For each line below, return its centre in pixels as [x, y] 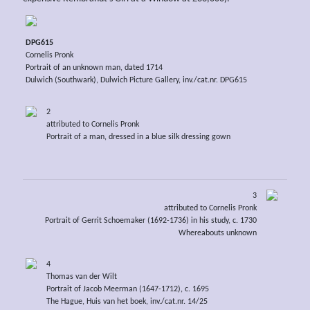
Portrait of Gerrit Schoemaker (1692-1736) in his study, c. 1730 [151, 220]
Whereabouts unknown [218, 233]
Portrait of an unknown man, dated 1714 [94, 68]
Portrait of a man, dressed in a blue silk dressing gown [138, 137]
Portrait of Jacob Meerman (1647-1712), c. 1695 [127, 290]
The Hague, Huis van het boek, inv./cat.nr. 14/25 [127, 302]
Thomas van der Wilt [81, 277]
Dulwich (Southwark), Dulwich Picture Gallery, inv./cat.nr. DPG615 [136, 81]
